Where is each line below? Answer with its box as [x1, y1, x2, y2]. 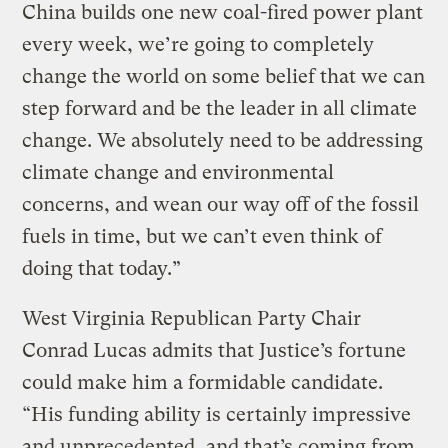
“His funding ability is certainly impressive [22, 402, 412, 426]
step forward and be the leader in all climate [22, 96, 418, 120]
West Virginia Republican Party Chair [22, 306, 362, 330]
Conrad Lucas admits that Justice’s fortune [22, 338, 407, 362]
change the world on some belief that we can [22, 64, 426, 88]
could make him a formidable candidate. [22, 370, 384, 394]
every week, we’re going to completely [22, 32, 375, 56]
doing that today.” [22, 256, 182, 280]
